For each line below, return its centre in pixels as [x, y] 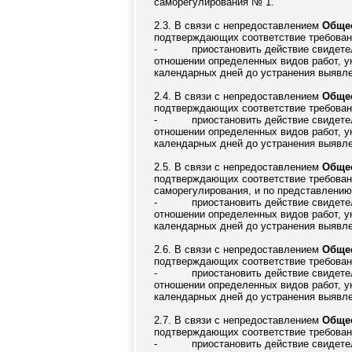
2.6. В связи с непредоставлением [238, 249]
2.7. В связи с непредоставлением [238, 320]
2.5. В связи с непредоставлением [238, 167]
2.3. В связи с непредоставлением [238, 26]
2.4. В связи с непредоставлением [238, 96]
